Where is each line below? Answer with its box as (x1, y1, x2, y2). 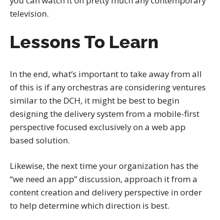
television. (10, 7, 49, 19)
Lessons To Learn (10, 31, 159, 53)
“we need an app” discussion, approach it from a (10, 173, 197, 185)
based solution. (10, 135, 70, 146)
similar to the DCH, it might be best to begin (10, 95, 179, 107)
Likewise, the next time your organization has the (10, 160, 198, 172)
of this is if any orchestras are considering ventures (10, 82, 206, 93)
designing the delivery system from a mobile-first (10, 108, 199, 120)
